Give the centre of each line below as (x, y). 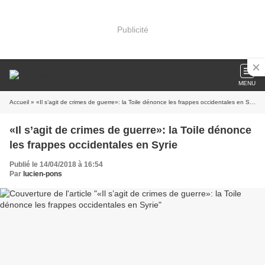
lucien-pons (43, 174)
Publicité (132, 29)
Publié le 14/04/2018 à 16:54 (56, 164)
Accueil (19, 102)
